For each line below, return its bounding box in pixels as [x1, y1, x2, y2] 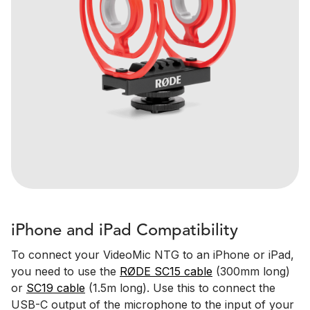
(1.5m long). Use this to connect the [85, 281, 275, 295]
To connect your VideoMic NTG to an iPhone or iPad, [11, 248, 294, 262]
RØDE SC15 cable [120, 264, 212, 279]
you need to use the [11, 264, 120, 279]
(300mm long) [212, 264, 290, 279]
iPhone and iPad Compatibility [11, 223, 238, 240]
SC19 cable [26, 281, 85, 295]
